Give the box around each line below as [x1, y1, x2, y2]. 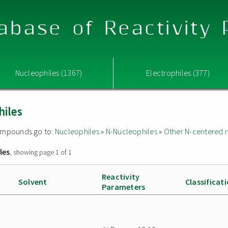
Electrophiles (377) [146, 68, 210, 78]
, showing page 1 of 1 [10, 148, 72, 157]
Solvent [18, 177, 47, 187]
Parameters [102, 182, 146, 192]
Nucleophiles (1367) [15, 68, 82, 78]
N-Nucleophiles [105, 126, 157, 136]
